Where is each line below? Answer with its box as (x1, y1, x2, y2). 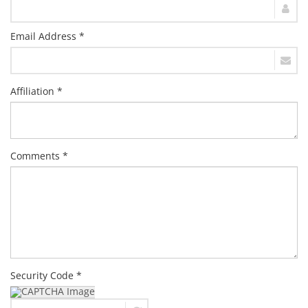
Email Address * (10, 30, 85, 43)
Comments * (10, 149, 68, 162)
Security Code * (10, 269, 82, 282)
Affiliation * (10, 85, 63, 98)
